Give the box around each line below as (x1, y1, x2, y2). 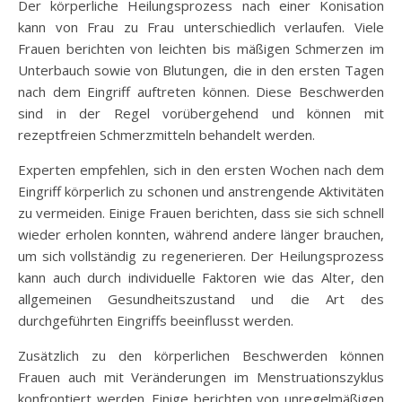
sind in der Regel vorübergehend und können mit (18, 103, 384, 122)
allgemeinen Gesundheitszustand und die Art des (18, 289, 384, 308)
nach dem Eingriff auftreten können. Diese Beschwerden (18, 82, 384, 100)
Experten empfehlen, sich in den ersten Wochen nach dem (18, 160, 384, 179)
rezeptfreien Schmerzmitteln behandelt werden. (18, 125, 315, 144)
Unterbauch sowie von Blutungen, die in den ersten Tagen (18, 60, 384, 79)
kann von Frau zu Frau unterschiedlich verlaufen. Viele (18, 17, 384, 36)
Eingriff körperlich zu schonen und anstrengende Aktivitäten (18, 181, 384, 200)
